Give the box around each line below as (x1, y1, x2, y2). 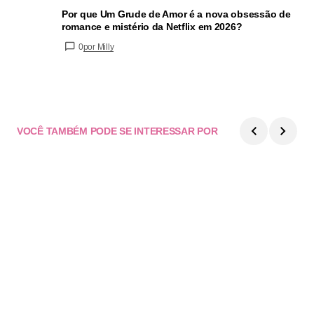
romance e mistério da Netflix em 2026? (62, 20, 243, 32)
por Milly (83, 41, 114, 52)
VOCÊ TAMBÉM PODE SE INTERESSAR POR (17, 125, 218, 137)
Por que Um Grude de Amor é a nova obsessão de (62, 8, 291, 20)
